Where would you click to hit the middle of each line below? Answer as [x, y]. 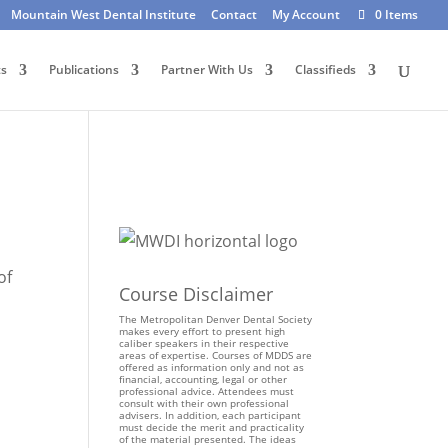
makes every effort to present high [202, 331]
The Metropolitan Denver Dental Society [216, 319]
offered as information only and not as [212, 367]
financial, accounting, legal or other [203, 379]
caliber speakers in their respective [204, 343]
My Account [306, 14]
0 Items [396, 14]
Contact [234, 14]
